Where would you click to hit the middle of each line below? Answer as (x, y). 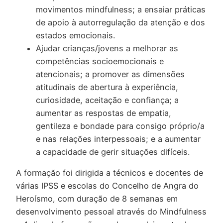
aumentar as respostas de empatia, (104, 113)
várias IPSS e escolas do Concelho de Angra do (107, 186)
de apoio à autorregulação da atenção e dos (120, 22)
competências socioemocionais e (100, 61)
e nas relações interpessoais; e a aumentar (118, 139)
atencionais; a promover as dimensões (110, 74)
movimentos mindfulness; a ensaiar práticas (121, 9)
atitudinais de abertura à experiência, (107, 87)
